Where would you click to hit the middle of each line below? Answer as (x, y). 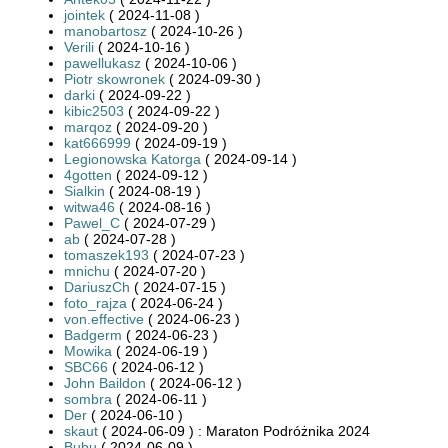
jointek (84, 14)
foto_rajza (95, 302)
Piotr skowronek (114, 78)
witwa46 (89, 206)
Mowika (88, 350)
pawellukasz (102, 62)
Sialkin (84, 190)
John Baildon (105, 382)
